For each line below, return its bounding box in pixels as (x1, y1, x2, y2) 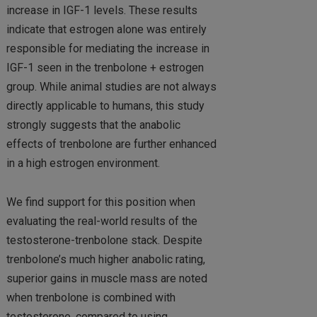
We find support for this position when (6, 195, 195, 209)
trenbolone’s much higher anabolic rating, (6, 252, 205, 266)
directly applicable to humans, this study (6, 99, 204, 113)
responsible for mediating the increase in (6, 42, 209, 56)
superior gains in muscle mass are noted (6, 271, 207, 285)
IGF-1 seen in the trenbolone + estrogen (6, 61, 204, 75)
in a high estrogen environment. (6, 156, 160, 171)
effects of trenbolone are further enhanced (6, 137, 217, 151)
